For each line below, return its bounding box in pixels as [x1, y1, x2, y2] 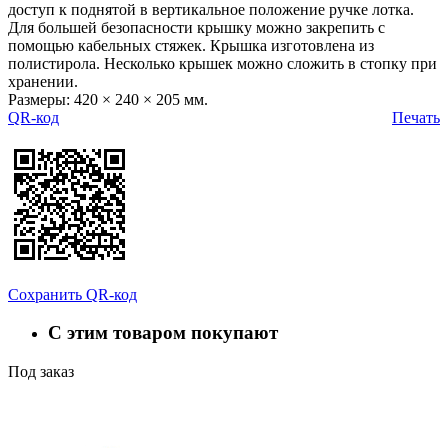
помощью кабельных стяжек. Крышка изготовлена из [8, 36, 374, 54]
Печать [392, 108, 440, 126]
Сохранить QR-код [8, 285, 137, 303]
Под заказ [8, 363, 74, 381]
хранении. [8, 72, 78, 90]
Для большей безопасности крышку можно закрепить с [8, 18, 385, 36]
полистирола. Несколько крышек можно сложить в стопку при [8, 54, 437, 72]
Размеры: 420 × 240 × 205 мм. [8, 90, 208, 108]
